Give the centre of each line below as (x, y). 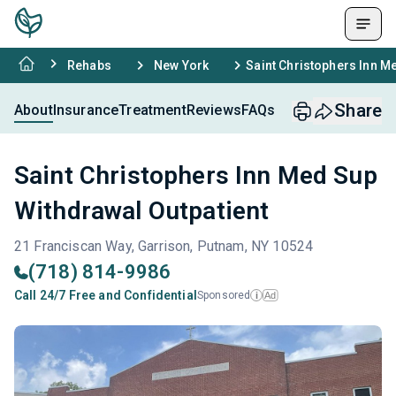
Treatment (152, 110)
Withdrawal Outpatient (142, 211)
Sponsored (224, 295)
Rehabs (89, 65)
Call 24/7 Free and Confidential (106, 295)
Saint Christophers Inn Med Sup (196, 175)
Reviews (213, 110)
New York (181, 65)
